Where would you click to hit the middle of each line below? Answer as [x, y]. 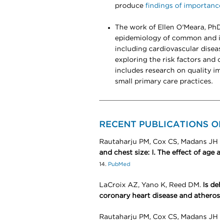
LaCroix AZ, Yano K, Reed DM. [151, 185]
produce [130, 6]
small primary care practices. [164, 82]
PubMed [118, 164]
